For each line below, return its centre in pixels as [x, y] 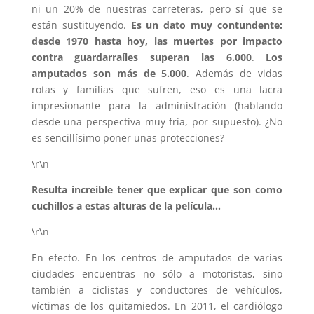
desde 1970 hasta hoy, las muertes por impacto [157, 41]
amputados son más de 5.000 [109, 73]
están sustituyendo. [81, 25]
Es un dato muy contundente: [207, 25]
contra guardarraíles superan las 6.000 [141, 57]
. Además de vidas [235, 73]
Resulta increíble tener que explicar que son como [157, 189]
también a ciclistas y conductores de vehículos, [157, 289]
